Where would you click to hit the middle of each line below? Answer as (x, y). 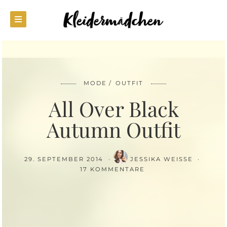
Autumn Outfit (113, 129)
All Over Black (113, 108)
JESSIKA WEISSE (163, 159)
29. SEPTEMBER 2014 (65, 159)
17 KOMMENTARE (112, 169)
